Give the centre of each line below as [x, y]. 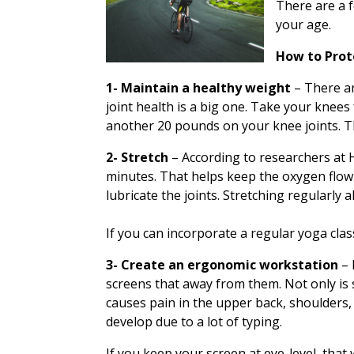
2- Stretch [137, 157]
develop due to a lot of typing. [194, 322]
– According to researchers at [257, 157]
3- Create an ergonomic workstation [224, 265]
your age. [305, 24]
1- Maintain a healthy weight [200, 88]
